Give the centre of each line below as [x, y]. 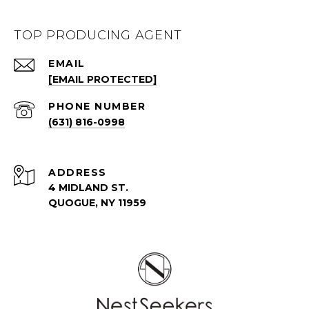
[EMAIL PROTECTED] [102, 79]
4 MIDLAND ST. [88, 188]
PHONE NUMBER [97, 106]
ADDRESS [78, 172]
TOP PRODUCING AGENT [98, 35]
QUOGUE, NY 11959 [97, 203]
